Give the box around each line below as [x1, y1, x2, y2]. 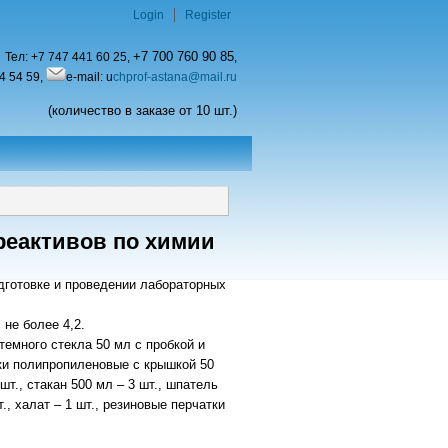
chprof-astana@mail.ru [113, 70, 237, 85]
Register [185, 8, 231, 22]
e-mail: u [66, 70, 113, 85]
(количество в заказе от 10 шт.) [48, 102, 237, 118]
